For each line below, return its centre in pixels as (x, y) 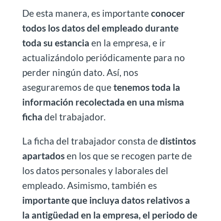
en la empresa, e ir (127, 43)
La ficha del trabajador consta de (91, 141)
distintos (178, 141)
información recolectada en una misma (103, 102)
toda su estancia (55, 43)
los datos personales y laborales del (95, 170)
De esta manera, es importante (86, 13)
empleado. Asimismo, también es (89, 185)
